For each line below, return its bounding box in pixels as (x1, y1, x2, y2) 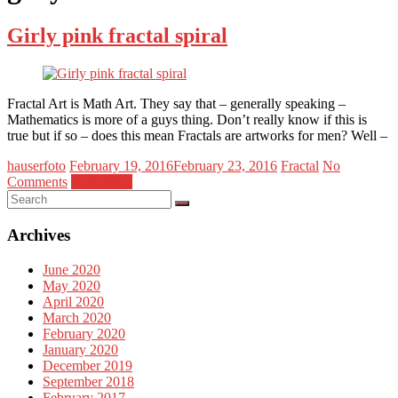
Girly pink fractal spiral (7, 24, 227, 48)
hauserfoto (7, 158, 66, 174)
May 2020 (43, 277, 100, 293)
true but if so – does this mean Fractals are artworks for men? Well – (7, 128, 387, 144)
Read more (71, 174, 132, 190)
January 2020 (43, 341, 118, 357)
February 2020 (43, 325, 125, 341)
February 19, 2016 (69, 158, 173, 174)
